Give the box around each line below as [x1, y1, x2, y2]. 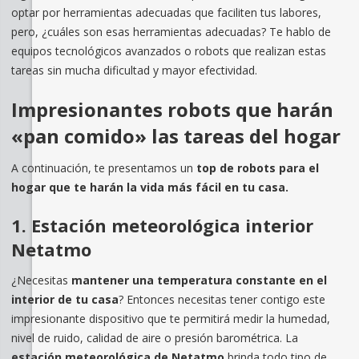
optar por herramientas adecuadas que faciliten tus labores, [10, 4, 321, 20]
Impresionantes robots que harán [10, 95, 333, 123]
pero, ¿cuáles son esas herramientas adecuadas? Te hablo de [10, 23, 331, 39]
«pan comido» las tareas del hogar [10, 122, 341, 149]
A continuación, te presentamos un [10, 159, 196, 175]
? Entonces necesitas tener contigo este [118, 291, 325, 307]
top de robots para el [196, 159, 319, 175]
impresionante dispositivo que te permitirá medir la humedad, [10, 310, 330, 326]
